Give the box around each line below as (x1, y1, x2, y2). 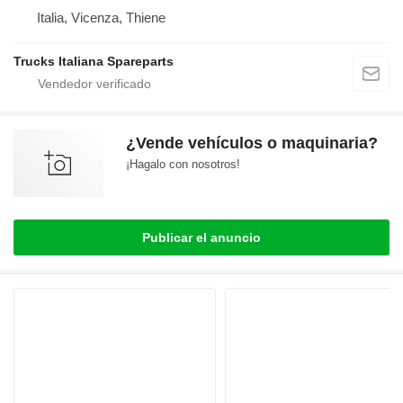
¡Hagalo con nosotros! (126, 157, 240, 172)
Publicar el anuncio (142, 230, 261, 246)
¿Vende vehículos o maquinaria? (126, 134, 378, 153)
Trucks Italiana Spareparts (13, 54, 174, 69)
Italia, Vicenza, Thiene (37, 10, 166, 26)
